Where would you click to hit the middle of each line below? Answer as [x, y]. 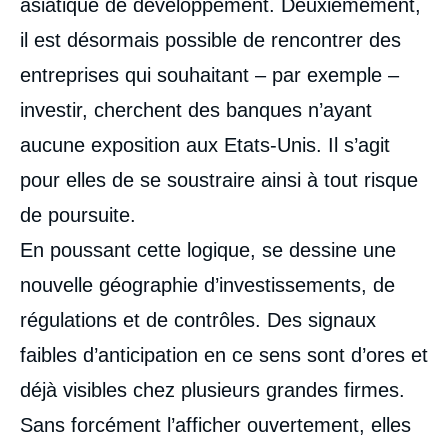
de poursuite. [78, 214]
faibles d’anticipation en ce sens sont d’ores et [224, 354]
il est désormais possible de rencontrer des [210, 39]
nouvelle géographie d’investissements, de [207, 284]
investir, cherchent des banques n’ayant [196, 109]
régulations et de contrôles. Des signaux [198, 319]
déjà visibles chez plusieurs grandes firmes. [212, 389]
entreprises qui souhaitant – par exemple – [209, 74]
